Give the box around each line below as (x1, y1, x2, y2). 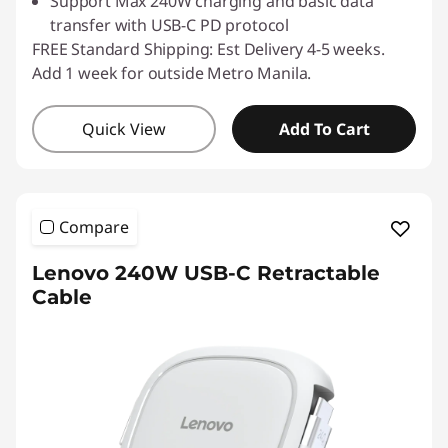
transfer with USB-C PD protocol (50, 14, 290, 36)
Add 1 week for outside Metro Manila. (32, 62, 312, 84)
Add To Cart (278, 118, 370, 140)
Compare (59, 216, 129, 238)
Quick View (82, 118, 166, 140)
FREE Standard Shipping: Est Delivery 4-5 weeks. (32, 38, 385, 60)
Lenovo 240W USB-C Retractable (32, 261, 380, 285)
